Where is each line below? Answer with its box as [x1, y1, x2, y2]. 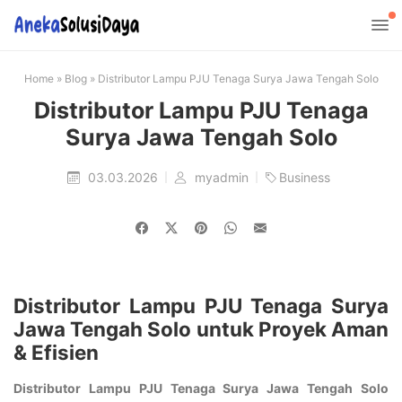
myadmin [195, 170, 252, 185]
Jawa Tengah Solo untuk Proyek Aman [13, 317, 389, 341]
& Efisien [13, 340, 99, 364]
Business [279, 170, 330, 185]
